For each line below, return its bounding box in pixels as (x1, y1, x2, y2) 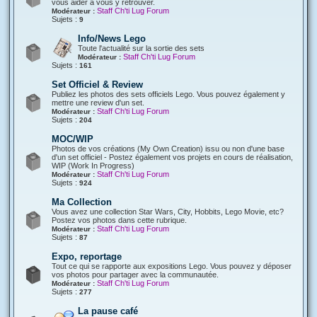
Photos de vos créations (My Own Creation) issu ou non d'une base (52, 144, 284, 153)
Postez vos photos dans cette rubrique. (52, 216, 187, 224)
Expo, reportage (52, 251, 122, 262)
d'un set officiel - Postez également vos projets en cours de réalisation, (52, 153, 293, 161)
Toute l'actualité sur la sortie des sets (78, 44, 204, 52)
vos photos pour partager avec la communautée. (52, 270, 219, 279)
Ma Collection (52, 197, 112, 207)
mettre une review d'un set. (52, 98, 144, 107)
